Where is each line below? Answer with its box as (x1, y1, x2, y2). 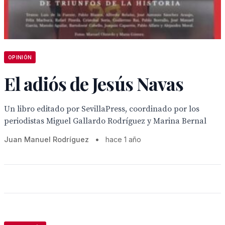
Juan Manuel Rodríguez (4, 135, 89, 144)
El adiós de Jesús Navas (4, 71, 184, 95)
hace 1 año (105, 135, 141, 144)
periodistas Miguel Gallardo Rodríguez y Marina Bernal (4, 116, 206, 126)
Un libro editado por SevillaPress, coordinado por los (4, 104, 199, 114)
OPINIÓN (8, 54, 32, 60)
